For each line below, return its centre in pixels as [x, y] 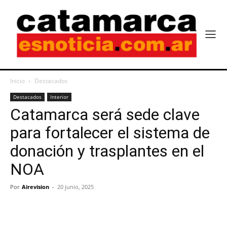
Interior [59, 97]
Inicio [17, 81]
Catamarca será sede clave [105, 115]
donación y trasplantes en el [107, 151]
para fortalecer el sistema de [110, 133]
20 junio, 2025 [75, 187]
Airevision [35, 187]
